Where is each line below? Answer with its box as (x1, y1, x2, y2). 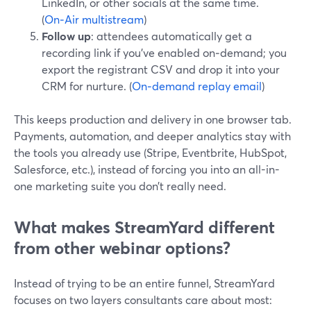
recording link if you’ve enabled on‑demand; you (42, 45, 287, 60)
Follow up (42, 28, 91, 43)
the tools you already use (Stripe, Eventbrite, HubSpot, (14, 145, 287, 160)
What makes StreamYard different (14, 216, 275, 238)
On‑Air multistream (44, 12, 144, 26)
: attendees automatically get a (91, 28, 252, 43)
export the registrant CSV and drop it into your (42, 62, 280, 76)
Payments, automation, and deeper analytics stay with (14, 128, 291, 143)
